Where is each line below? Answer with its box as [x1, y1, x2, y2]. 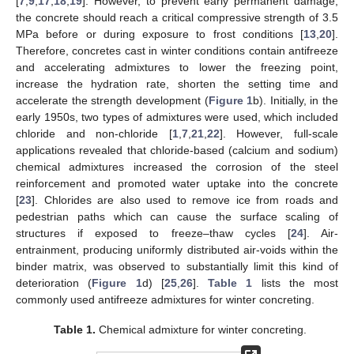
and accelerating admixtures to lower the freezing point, [16, 60, 338, 73]
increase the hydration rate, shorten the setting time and [16, 77, 338, 90]
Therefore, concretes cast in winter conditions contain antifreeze [16, 43, 338, 57]
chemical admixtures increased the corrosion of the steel [16, 160, 338, 173]
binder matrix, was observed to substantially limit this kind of [16, 259, 338, 273]
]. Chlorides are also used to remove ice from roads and [32, 193, 338, 206]
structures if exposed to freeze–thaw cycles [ [16, 226, 291, 239]
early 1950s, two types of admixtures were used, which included [16, 110, 338, 123]
